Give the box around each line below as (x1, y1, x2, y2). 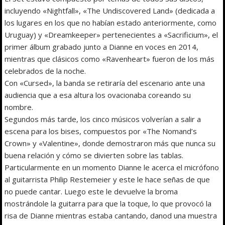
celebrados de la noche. (5, 66, 86, 76)
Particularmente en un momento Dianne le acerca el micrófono (5, 162, 219, 173)
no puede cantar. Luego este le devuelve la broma (5, 186, 178, 197)
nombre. (5, 102, 34, 113)
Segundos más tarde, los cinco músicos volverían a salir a (5, 114, 201, 125)
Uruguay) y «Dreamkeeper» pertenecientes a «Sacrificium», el (5, 30, 218, 40)
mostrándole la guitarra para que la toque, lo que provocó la (5, 198, 212, 209)
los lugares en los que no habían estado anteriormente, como (5, 18, 217, 28)
